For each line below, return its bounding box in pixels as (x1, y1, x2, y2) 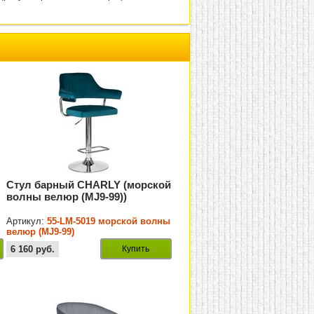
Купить (122, 244, 150, 254)
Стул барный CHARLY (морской (6, 179, 172, 191)
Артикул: (6, 216, 48, 227)
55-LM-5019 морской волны (47, 216, 171, 227)
